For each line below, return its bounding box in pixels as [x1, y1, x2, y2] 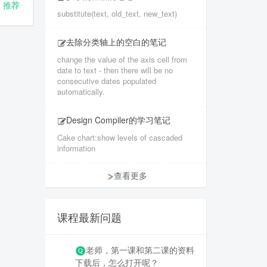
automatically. [57, 86, 105, 97]
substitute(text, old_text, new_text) [57, 8, 177, 19]
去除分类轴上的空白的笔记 [66, 36, 166, 48]
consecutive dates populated [57, 75, 156, 86]
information [57, 142, 95, 154]
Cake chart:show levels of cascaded [57, 132, 182, 143]
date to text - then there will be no [57, 64, 173, 76]
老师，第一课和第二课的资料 [86, 244, 194, 256]
